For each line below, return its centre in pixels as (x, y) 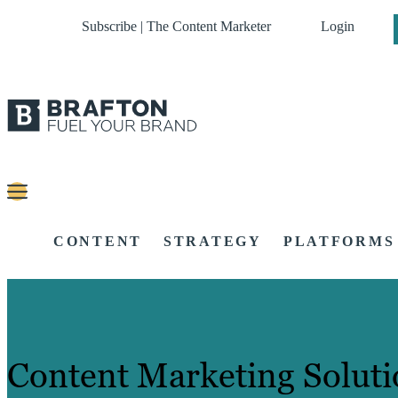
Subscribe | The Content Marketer (176, 26)
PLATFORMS (339, 242)
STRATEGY (213, 242)
